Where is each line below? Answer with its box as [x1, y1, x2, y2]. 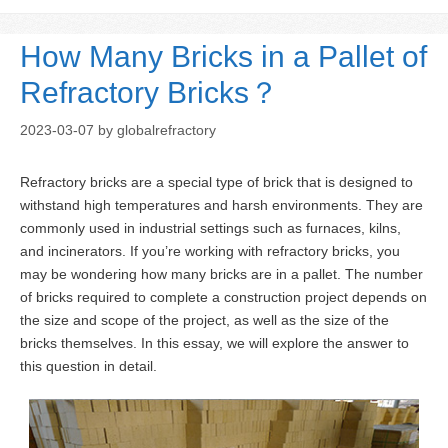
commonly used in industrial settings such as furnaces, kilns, [20, 220, 401, 237]
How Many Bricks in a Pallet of [20, 40, 427, 74]
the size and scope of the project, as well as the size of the [20, 312, 389, 329]
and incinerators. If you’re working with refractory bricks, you [20, 243, 400, 260]
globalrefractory [117, 122, 216, 139]
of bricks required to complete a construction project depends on [20, 289, 427, 306]
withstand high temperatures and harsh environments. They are [20, 197, 423, 214]
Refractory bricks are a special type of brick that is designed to [20, 174, 413, 191]
